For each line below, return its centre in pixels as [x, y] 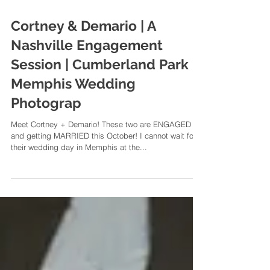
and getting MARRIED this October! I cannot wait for [103, 160]
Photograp [46, 127]
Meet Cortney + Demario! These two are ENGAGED [101, 148]
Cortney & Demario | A [83, 50]
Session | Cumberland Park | [103, 88]
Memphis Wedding [73, 108]
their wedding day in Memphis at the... [79, 171]
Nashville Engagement [87, 69]
